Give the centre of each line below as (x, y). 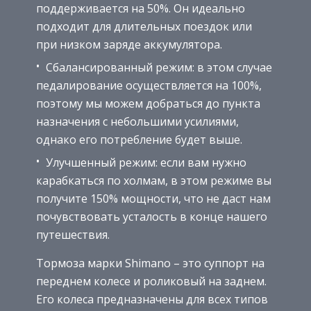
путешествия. (73, 234)
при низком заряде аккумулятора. (129, 44)
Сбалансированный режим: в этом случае (158, 67)
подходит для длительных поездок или (144, 26)
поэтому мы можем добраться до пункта (148, 103)
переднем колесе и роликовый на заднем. (151, 281)
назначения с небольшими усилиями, (137, 121)
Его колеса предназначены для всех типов (152, 299)
